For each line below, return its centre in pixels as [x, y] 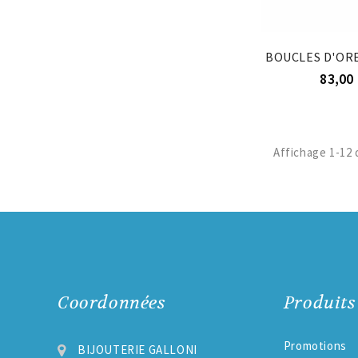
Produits [320, 302]
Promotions [315, 345]
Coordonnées [112, 302]
